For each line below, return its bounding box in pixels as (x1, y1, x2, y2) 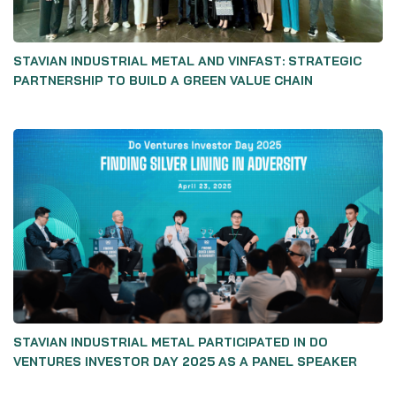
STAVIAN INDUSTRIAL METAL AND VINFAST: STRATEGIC (13, 53, 362, 69)
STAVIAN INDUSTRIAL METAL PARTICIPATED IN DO (13, 334, 328, 350)
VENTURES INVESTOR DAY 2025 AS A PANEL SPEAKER (13, 354, 357, 369)
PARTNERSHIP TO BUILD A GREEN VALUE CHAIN (13, 72, 313, 88)
